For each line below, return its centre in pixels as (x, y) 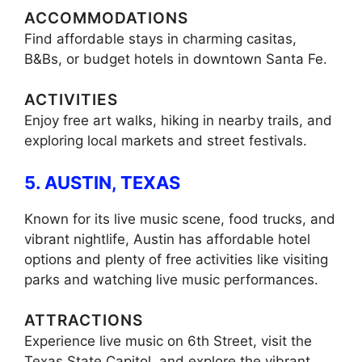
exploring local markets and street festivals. (166, 141)
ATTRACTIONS (84, 321)
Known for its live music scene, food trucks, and (180, 219)
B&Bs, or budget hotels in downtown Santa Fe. (176, 59)
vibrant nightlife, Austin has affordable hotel (167, 239)
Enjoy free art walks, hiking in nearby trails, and (178, 121)
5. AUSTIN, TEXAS (102, 182)
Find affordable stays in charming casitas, (160, 38)
